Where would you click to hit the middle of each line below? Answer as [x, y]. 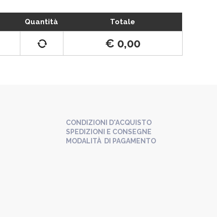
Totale [123, 22]
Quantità [41, 22]
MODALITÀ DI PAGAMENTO [111, 141]
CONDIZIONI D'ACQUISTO [109, 123]
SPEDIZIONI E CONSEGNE [109, 132]
